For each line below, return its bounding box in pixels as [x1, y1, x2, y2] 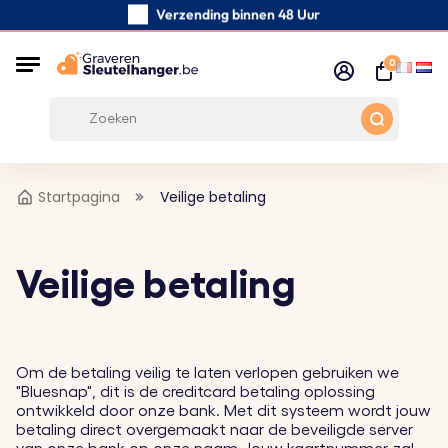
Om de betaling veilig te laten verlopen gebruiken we [16, 365, 399, 381]
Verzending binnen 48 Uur [156, 6, 320, 25]
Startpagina [38, 187, 120, 207]
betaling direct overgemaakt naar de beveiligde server [16, 422, 413, 438]
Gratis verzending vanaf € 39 [145, 102, 331, 121]
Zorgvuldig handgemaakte [155, 38, 321, 57]
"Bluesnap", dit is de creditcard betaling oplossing [16, 384, 375, 400]
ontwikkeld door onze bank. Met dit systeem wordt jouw [16, 403, 431, 419]
